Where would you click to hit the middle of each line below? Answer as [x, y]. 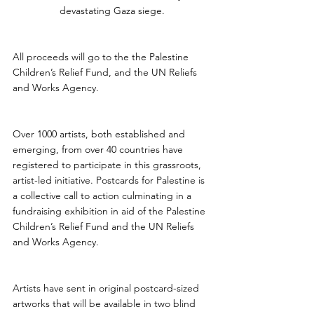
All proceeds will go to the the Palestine [102, 57]
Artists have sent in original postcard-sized [107, 288]
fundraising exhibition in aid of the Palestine [110, 211]
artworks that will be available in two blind [105, 303]
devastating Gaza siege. [112, 11]
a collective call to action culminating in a [103, 196]
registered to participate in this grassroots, [108, 165]
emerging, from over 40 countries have [99, 149]
